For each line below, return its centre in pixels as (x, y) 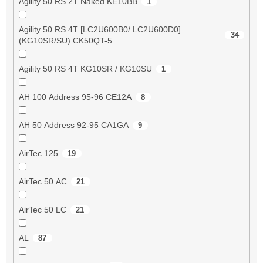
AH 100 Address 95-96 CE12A (75, 97)
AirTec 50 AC (43, 181)
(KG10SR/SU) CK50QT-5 (65, 40)
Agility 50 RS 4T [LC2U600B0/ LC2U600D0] (100, 29)
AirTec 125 (38, 153)
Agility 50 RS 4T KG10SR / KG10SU (85, 68)
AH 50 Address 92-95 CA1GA (73, 125)
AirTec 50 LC (42, 209)
